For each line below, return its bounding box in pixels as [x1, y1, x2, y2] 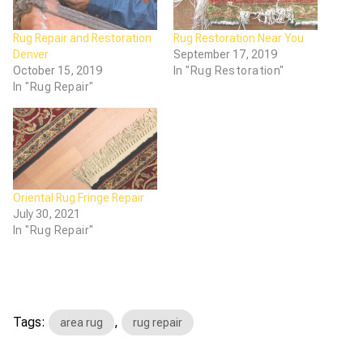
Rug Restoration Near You [173, 31, 304, 45]
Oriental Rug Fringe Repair [13, 191, 144, 205]
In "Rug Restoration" [173, 63, 284, 77]
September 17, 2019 [173, 47, 277, 61]
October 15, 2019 [13, 63, 102, 77]
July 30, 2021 [13, 207, 80, 221]
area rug [60, 316, 103, 330]
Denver [13, 47, 49, 61]
